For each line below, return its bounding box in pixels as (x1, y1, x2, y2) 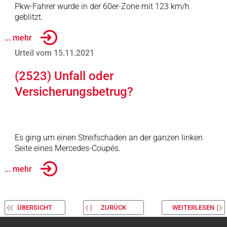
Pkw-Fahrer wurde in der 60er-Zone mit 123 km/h (14, 2, 190, 11)
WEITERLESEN (172, 204, 214, 211)
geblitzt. (14, 12, 43, 22)
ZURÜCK (100, 204, 126, 211)
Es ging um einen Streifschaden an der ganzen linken (14, 133, 203, 142)
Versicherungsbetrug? (14, 85, 133, 99)
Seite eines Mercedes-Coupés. (14, 143, 121, 153)
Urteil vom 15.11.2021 (14, 48, 94, 58)
